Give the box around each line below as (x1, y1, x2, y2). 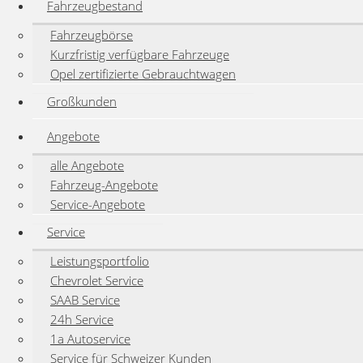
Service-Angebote (50, 196, 145, 212)
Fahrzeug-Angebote (50, 177, 158, 193)
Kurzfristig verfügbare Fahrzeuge (50, 46, 229, 62)
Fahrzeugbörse (50, 27, 133, 43)
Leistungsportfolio (50, 253, 149, 269)
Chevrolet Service (50, 272, 143, 288)
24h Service (50, 311, 113, 327)
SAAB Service (50, 292, 120, 308)
